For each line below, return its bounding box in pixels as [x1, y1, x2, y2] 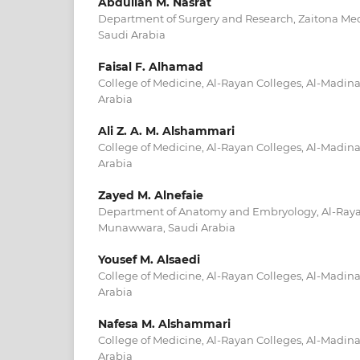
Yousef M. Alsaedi [98, 252, 200, 268]
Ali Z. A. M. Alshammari [98, 124, 235, 138]
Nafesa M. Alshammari [98, 317, 231, 332]
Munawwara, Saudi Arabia [98, 221, 235, 235]
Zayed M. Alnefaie [98, 188, 203, 203]
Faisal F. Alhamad [98, 59, 203, 74]
